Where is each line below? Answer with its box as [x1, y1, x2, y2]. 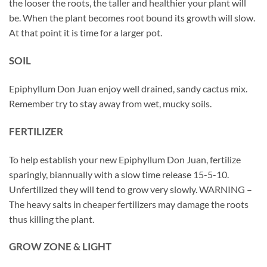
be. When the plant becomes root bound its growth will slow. [9, 12, 255, 24]
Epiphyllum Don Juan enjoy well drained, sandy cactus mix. [9, 83, 247, 95]
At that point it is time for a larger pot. [9, 27, 162, 39]
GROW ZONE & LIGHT [9, 240, 111, 253]
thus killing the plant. [9, 213, 94, 225]
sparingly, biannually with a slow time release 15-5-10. [9, 168, 229, 180]
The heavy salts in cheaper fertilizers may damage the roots [9, 198, 249, 210]
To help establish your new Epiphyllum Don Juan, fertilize [9, 153, 241, 165]
